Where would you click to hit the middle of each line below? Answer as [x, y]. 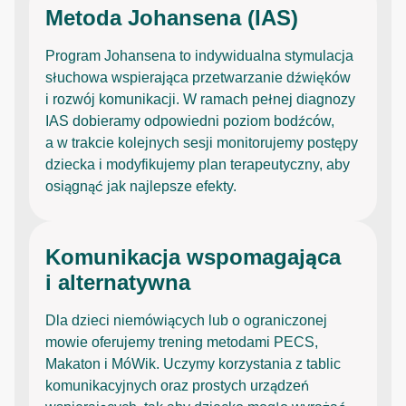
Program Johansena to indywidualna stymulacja [199, 55]
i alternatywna [118, 282]
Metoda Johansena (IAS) [172, 17]
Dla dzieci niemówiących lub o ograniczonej [186, 320]
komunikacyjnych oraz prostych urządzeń [177, 385]
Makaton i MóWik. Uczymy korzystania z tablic [193, 363]
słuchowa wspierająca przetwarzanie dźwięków [198, 77]
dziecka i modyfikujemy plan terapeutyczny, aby [198, 164]
